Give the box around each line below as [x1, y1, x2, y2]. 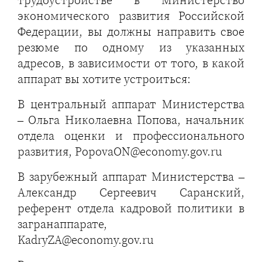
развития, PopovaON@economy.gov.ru [18, 143, 222, 160]
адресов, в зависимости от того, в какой [18, 55, 244, 71]
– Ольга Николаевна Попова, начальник [18, 112, 244, 128]
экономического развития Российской [18, 8, 244, 24]
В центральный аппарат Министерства [18, 96, 244, 112]
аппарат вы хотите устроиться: [18, 71, 191, 87]
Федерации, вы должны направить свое [18, 23, 244, 40]
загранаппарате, [18, 216, 107, 232]
